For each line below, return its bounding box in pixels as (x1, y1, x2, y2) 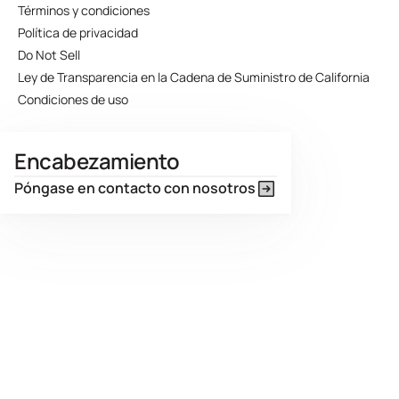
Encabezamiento (14, 146, 180, 175)
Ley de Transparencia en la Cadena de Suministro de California (18, 69, 370, 85)
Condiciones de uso (18, 91, 128, 108)
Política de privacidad (18, 24, 138, 41)
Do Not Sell (18, 46, 80, 63)
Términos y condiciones (18, 2, 150, 19)
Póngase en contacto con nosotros (14, 178, 256, 198)
